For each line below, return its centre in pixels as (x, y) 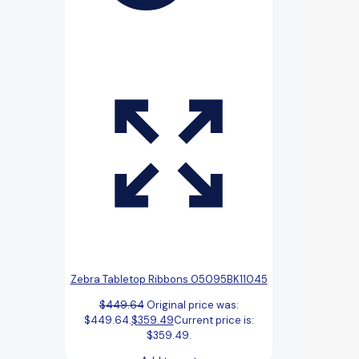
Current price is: (214, 320)
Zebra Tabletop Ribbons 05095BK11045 (169, 279)
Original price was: (192, 305)
